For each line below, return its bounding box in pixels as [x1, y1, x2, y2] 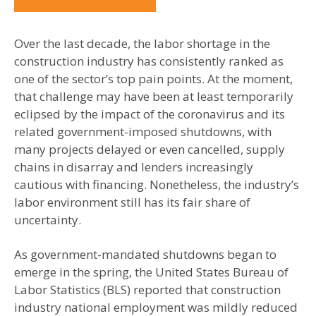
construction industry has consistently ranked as [14, 53, 284, 70]
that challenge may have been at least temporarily [14, 88, 293, 105]
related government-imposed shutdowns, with [14, 123, 272, 140]
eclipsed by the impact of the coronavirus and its [14, 106, 285, 123]
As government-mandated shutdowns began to [14, 246, 276, 263]
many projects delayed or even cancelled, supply [14, 141, 285, 158]
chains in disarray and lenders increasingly [14, 159, 253, 176]
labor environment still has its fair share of [14, 194, 250, 211]
